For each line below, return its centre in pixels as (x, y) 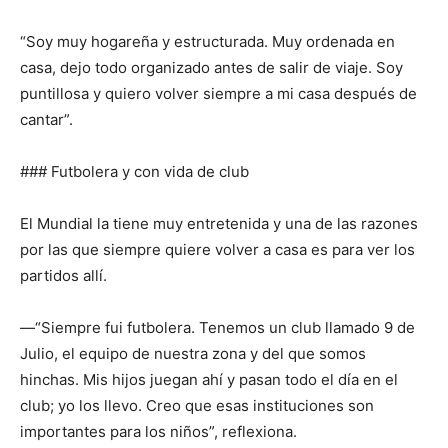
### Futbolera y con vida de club (134, 172)
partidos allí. (63, 276)
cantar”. (46, 120)
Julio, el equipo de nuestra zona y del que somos (193, 354)
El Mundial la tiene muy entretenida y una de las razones (219, 224)
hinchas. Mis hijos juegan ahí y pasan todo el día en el (209, 380)
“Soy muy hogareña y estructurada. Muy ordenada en (207, 42)
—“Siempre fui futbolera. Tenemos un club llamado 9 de (217, 328)
